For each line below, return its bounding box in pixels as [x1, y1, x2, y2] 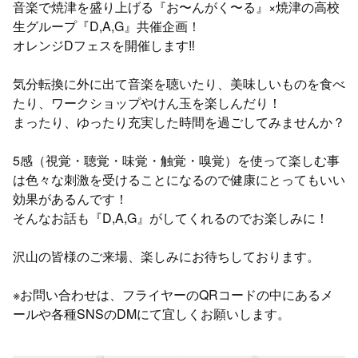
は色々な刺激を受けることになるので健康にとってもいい [13, 170, 345, 189]
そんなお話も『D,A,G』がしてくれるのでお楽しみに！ [13, 209, 328, 228]
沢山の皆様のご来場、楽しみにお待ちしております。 [13, 247, 320, 266]
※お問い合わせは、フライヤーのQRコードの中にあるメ [13, 285, 333, 304]
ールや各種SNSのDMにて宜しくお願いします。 [13, 304, 290, 324]
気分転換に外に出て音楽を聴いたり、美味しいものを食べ [13, 74, 345, 93]
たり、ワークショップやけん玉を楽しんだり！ [13, 93, 281, 113]
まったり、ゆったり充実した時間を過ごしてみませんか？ [13, 113, 345, 132]
